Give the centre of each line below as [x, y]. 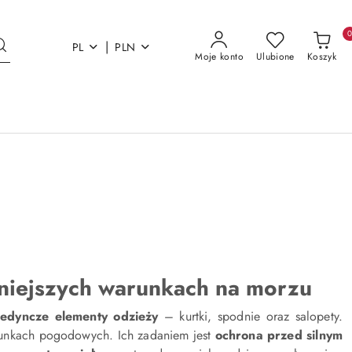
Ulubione [275, 57]
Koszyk [321, 57]
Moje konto [219, 57]
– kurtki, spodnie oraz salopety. [251, 316]
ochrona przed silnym [279, 335]
